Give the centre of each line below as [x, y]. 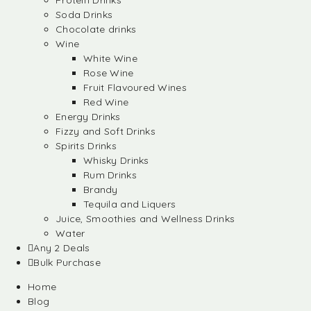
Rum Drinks [110, 175]
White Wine [110, 58]
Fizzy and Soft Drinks [106, 131]
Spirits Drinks [86, 146]
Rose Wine [109, 73]
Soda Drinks [84, 15]
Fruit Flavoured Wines [135, 87]
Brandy [101, 190]
